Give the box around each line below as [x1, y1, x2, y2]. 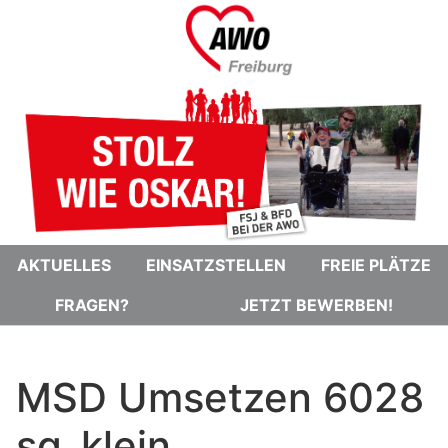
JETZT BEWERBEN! [239, 294, 393, 315]
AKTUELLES [17, 254, 112, 275]
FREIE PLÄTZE [320, 254, 431, 275]
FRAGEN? [55, 294, 130, 315]
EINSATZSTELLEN [146, 254, 286, 275]
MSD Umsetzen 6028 [16, 372, 424, 422]
